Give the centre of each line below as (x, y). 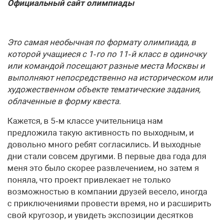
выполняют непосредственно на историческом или (110, 78)
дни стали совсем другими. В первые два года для (107, 156)
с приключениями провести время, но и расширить (109, 203)
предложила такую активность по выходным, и (101, 133)
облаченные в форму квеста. (64, 101)
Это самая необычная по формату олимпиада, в (102, 42)
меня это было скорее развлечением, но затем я (103, 168)
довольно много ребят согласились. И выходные (104, 144)
